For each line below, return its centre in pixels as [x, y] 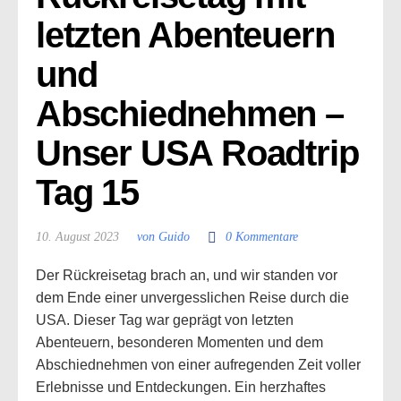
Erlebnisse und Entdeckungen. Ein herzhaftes [181, 387]
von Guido [163, 237]
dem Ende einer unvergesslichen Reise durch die [192, 298]
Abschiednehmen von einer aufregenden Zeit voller [198, 365]
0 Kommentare [262, 237]
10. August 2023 [77, 237]
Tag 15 [87, 192]
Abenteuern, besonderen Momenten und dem [179, 342]
